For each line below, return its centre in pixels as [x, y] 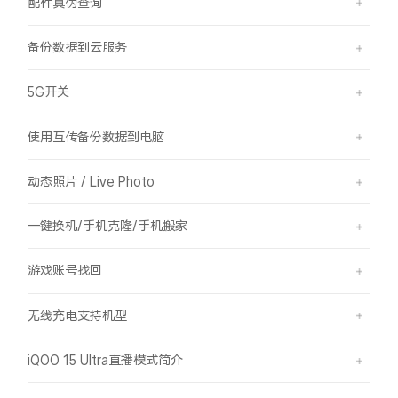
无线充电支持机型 [78, 315]
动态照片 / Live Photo [92, 181]
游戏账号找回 [65, 271]
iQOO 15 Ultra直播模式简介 [106, 359]
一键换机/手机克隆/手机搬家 [108, 226]
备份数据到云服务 [78, 48]
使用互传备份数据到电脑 [96, 136]
